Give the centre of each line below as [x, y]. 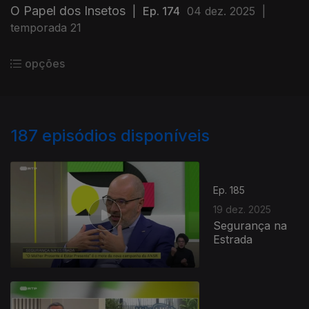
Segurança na [250, 225]
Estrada [233, 239]
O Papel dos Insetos [68, 11]
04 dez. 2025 [221, 11]
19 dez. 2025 [242, 209]
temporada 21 [46, 28]
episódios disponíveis [126, 136]
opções [45, 63]
